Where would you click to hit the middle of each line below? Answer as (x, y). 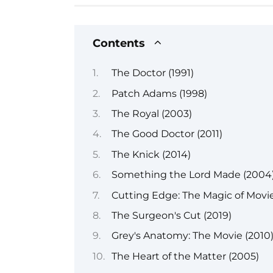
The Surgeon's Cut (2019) (171, 215)
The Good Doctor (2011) (167, 134)
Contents (119, 43)
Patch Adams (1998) (159, 93)
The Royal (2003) (151, 113)
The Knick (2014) (151, 154)
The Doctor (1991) (152, 73)
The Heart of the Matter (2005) (185, 256)
